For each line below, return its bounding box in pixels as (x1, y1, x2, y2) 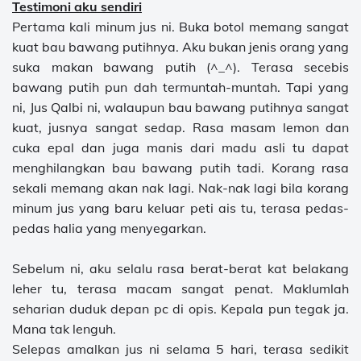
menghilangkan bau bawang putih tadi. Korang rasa (12, 160, 349, 176)
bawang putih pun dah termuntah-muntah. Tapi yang (12, 79, 349, 96)
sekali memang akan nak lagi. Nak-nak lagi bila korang (12, 180, 349, 197)
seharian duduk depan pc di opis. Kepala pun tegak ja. (12, 301, 349, 317)
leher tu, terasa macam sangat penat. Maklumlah (12, 280, 349, 297)
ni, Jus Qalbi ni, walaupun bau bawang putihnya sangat (12, 99, 349, 116)
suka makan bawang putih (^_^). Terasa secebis (12, 59, 349, 76)
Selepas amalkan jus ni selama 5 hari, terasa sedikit (12, 341, 349, 358)
